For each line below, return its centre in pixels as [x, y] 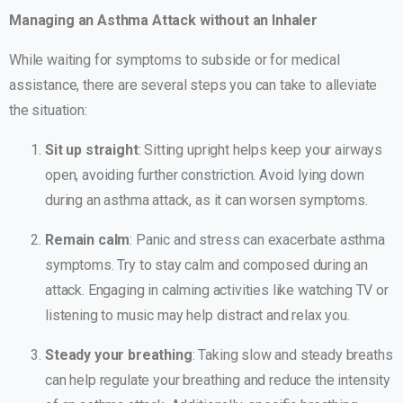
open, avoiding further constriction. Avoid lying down [205, 175]
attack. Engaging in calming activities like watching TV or [217, 291]
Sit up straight [92, 150]
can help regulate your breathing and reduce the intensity [218, 381]
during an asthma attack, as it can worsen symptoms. [206, 201]
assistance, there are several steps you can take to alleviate [193, 85]
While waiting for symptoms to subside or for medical [175, 60]
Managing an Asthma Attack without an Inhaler [163, 21]
